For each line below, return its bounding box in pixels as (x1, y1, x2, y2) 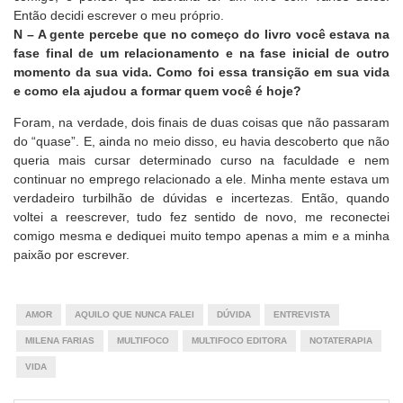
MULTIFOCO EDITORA (191, 336, 287, 345)
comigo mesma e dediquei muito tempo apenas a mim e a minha (13, 228, 390, 243)
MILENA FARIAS (24, 336, 94, 345)
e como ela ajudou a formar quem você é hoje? (13, 84, 301, 98)
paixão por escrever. (13, 247, 130, 262)
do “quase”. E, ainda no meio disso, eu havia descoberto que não (13, 134, 390, 148)
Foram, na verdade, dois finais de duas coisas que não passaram (13, 115, 390, 130)
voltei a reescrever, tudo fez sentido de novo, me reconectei (13, 210, 390, 224)
